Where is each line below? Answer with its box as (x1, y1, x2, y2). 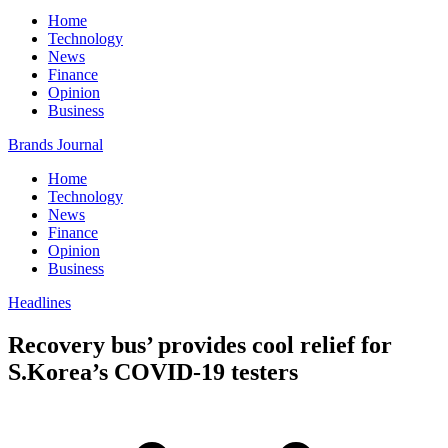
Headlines (8, 294, 71, 311)
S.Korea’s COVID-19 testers (8, 358, 298, 385)
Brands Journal (8, 136, 103, 153)
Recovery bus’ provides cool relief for (8, 331, 392, 358)
